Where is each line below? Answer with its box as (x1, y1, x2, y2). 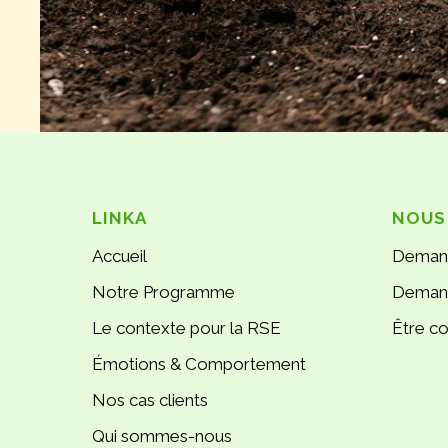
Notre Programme (92, 282, 235, 302)
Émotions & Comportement (92, 354, 306, 374)
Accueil (92, 246, 147, 266)
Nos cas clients (92, 390, 208, 410)
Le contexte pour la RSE (92, 318, 281, 338)
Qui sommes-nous (92, 426, 232, 446)
